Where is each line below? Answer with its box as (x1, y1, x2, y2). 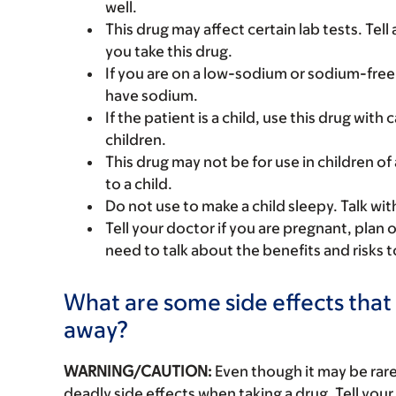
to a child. (105, 175, 172, 193)
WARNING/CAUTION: (64, 362, 212, 380)
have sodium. (105, 87, 198, 104)
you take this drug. (105, 42, 232, 60)
